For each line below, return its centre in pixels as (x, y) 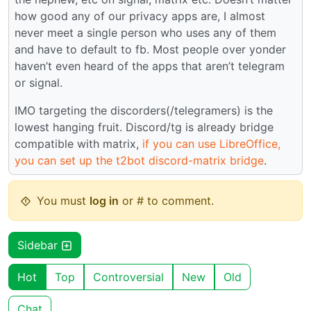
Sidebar (39, 245)
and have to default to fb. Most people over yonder (150, 49)
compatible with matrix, (78, 144)
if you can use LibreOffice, (211, 144)
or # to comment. (166, 201)
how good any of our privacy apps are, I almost (140, 16)
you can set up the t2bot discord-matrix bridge (139, 160)
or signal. (39, 83)
